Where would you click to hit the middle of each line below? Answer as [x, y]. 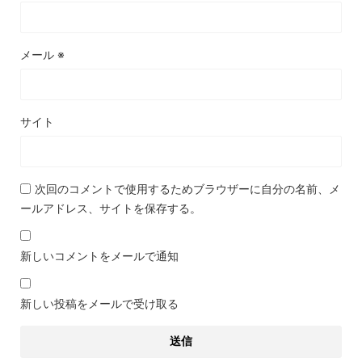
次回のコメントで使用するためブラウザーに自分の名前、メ [187, 189]
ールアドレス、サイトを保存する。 [111, 208]
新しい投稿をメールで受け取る [99, 304]
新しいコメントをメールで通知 [99, 256]
